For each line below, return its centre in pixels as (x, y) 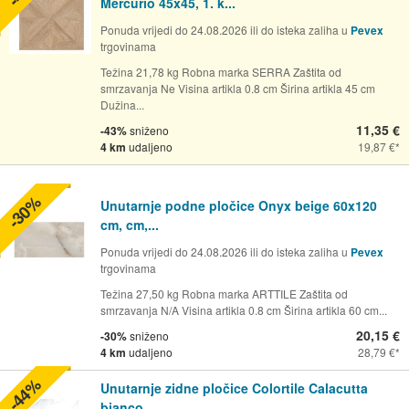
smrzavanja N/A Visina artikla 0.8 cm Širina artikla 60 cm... (244, 309)
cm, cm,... (130, 224)
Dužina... (122, 104)
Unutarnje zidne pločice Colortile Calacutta (234, 388)
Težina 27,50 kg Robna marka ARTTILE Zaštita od (224, 293)
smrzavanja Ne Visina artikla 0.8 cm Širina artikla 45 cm (238, 88)
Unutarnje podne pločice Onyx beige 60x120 (239, 205)
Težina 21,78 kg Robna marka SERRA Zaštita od (221, 71)
